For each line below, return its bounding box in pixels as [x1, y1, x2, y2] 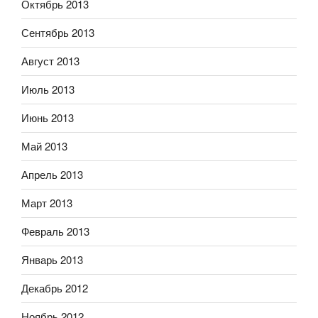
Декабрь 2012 [21, 280, 88, 296]
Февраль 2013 [21, 224, 89, 239]
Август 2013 [21, 53, 79, 69]
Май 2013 [21, 138, 67, 154]
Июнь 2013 [21, 110, 74, 126]
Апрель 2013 [21, 167, 83, 182]
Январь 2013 [21, 252, 83, 268]
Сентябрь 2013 [21, 25, 94, 40]
